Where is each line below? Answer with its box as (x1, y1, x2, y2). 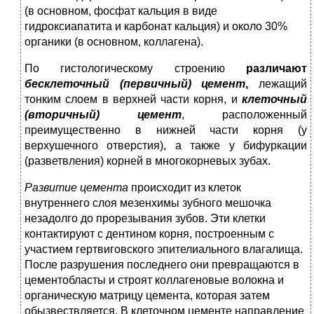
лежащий (259, 78, 308, 90)
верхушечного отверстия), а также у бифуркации (25, 139, 307, 152)
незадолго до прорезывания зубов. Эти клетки (25, 212, 266, 225)
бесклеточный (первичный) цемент (25, 78, 246, 90)
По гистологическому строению (25, 62, 246, 75)
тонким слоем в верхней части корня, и (25, 93, 242, 106)
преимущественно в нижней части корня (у (25, 124, 307, 137)
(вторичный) (25, 109, 100, 121)
